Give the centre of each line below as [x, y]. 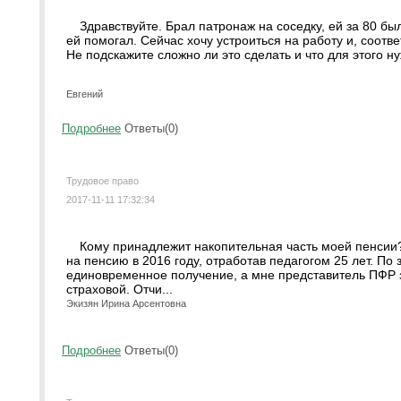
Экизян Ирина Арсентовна [126, 303]
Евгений [85, 94]
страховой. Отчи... [119, 289]
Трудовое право [102, 181]
